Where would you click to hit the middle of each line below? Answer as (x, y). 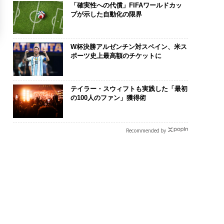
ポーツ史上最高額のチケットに (116, 56)
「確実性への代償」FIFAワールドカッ (126, 5)
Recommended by (146, 130)
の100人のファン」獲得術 (108, 97)
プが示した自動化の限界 (106, 14)
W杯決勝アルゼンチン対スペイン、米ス (128, 47)
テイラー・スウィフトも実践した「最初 (129, 88)
